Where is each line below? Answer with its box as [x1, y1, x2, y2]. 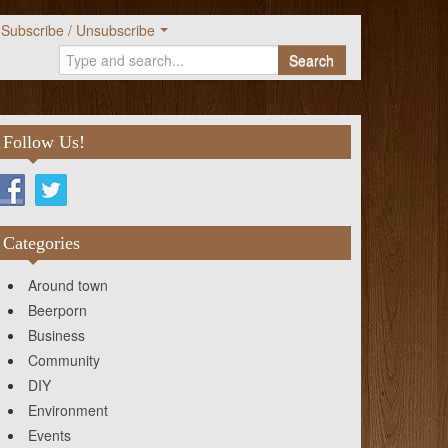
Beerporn [28, 300, 87, 321]
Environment [28, 400, 108, 421]
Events [28, 425, 71, 446]
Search [289, 50, 334, 70]
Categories [3, 233, 80, 254]
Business [28, 325, 85, 346]
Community [28, 350, 100, 371]
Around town [28, 275, 108, 296]
